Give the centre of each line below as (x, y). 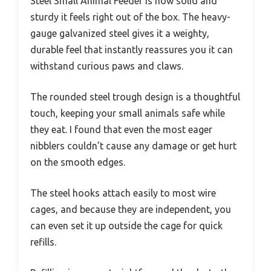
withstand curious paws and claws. (107, 66)
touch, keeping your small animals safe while (128, 113)
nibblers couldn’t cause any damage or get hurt (133, 146)
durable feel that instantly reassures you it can (132, 50)
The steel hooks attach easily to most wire (123, 193)
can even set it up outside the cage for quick (126, 226)
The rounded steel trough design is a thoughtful (135, 97)
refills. (43, 242)
